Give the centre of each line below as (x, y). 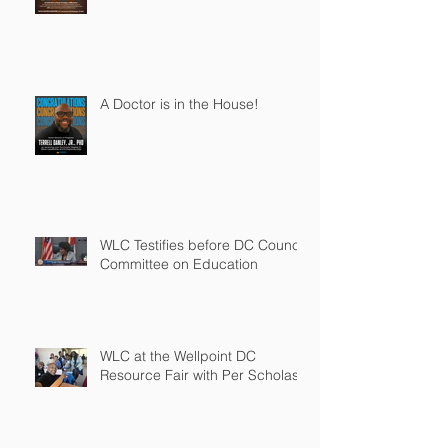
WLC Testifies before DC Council (203, 244)
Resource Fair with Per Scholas (199, 374)
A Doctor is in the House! (179, 103)
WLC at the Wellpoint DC (178, 355)
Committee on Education (179, 263)
